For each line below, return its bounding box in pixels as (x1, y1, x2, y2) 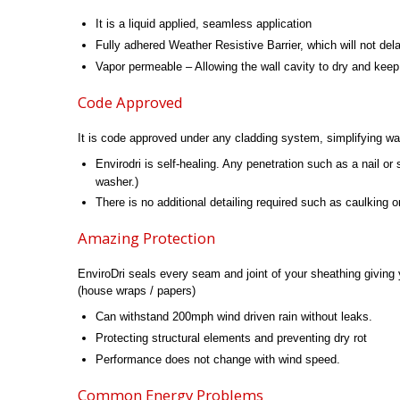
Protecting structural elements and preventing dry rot (96, 331, 368, 346)
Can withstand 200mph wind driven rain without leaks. (96, 310, 373, 324)
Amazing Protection (78, 228, 215, 249)
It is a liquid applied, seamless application (96, 16, 312, 30)
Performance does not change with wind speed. (96, 353, 341, 367)
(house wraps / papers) (78, 284, 196, 298)
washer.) (96, 174, 139, 188)
